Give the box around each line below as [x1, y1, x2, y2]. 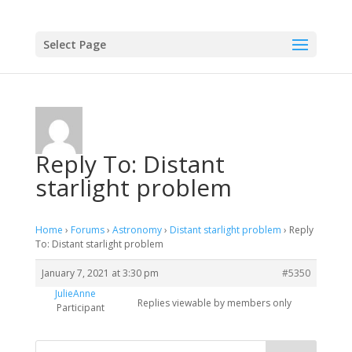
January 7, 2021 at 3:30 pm [41, 266, 159, 280]
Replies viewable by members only [137, 296, 291, 310]
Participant [56, 301, 104, 314]
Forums [70, 223, 104, 236]
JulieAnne [55, 287, 97, 300]
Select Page [42, 37, 106, 52]
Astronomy [112, 223, 162, 236]
